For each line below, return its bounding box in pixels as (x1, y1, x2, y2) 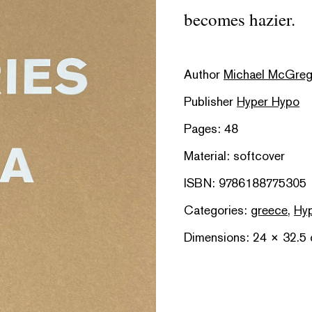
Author (184, 66, 224, 82)
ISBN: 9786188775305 (184, 175, 306, 191)
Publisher (184, 93, 237, 109)
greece (251, 202, 288, 218)
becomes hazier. (184, 8, 295, 31)
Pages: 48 (184, 120, 238, 136)
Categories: (184, 202, 251, 218)
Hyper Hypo (237, 93, 299, 109)
